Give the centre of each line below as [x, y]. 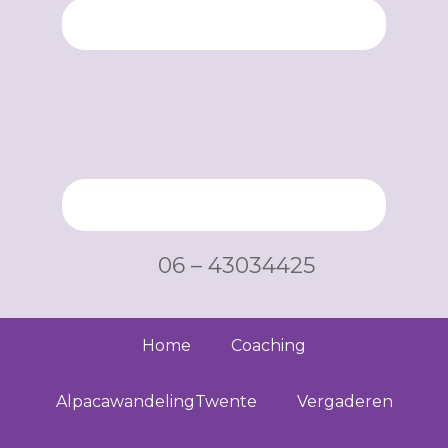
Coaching [268, 345]
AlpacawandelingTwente [156, 401]
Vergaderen [344, 401]
